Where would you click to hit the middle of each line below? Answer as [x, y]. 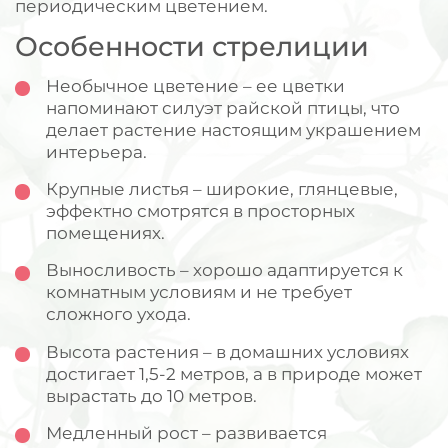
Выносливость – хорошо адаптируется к [224, 270]
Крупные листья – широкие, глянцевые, [221, 189]
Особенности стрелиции [192, 46]
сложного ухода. [118, 314]
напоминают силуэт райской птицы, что [222, 108]
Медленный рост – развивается [186, 432]
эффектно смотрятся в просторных [200, 211]
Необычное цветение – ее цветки [195, 86]
